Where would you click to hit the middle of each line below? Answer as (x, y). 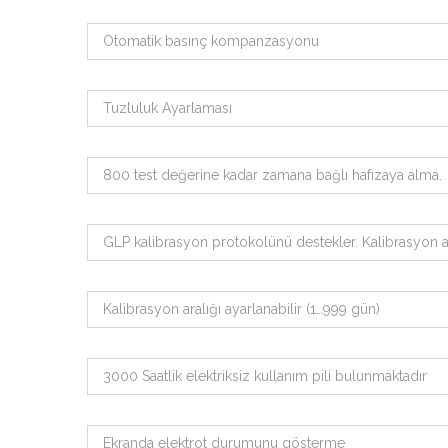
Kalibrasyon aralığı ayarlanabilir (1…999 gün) (241, 309)
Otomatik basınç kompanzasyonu (211, 41)
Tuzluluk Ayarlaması (167, 108)
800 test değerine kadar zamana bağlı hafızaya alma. (272, 175)
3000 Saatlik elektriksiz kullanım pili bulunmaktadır (265, 376)
